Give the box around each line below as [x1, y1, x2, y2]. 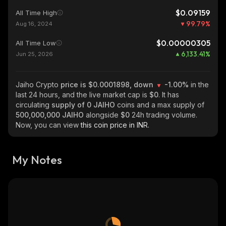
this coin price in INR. [81, 121, 149, 129]
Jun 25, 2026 [16, 50, 53, 58]
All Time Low [16, 39, 56, 47]
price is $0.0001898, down [61, 80, 155, 89]
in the [191, 80, 209, 89]
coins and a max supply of [117, 100, 204, 109]
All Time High [16, 9, 57, 17]
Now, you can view [16, 121, 81, 129]
